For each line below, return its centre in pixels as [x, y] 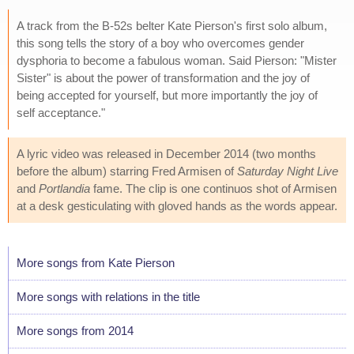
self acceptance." [61, 112]
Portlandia [64, 188]
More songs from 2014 [75, 330]
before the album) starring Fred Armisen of [127, 171]
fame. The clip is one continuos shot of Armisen [213, 188]
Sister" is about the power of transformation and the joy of [163, 77]
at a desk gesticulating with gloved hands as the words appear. [177, 205]
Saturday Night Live [288, 171]
